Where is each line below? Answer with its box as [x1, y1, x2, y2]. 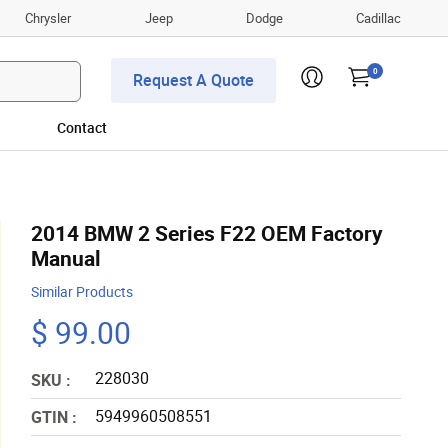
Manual [31, 244, 101, 273]
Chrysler [25, 8, 72, 27]
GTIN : [31, 405, 77, 428]
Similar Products [31, 282, 133, 302]
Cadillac [355, 8, 401, 27]
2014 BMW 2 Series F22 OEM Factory [31, 219, 383, 248]
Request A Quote [133, 69, 254, 92]
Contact [56, 118, 107, 138]
